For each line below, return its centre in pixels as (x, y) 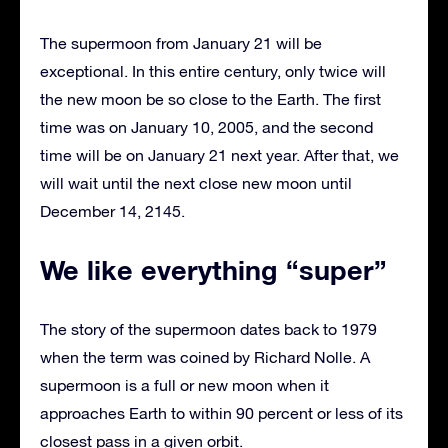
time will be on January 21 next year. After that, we (219, 154)
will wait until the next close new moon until (196, 182)
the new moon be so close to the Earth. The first (210, 98)
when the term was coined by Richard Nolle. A (205, 356)
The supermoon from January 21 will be (181, 42)
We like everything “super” (213, 269)
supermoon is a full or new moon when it (184, 384)
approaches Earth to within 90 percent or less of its (221, 412)
